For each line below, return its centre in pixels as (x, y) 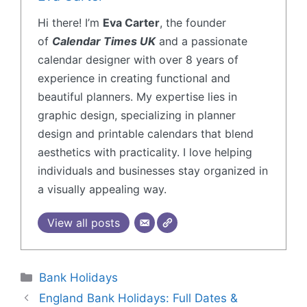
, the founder (193, 22)
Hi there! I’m (70, 22)
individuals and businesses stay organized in (153, 170)
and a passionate (201, 41)
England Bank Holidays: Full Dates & (139, 298)
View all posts (84, 222)
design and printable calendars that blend (146, 133)
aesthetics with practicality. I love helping (145, 152)
